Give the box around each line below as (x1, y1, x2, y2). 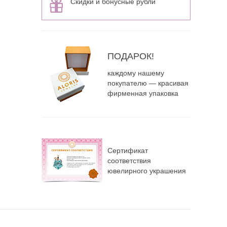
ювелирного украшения (107, 167, 186, 175)
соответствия (107, 157, 151, 165)
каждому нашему (107, 68, 164, 77)
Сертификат (107, 146, 148, 155)
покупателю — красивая (107, 79, 188, 87)
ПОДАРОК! (107, 51, 154, 61)
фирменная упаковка (107, 89, 178, 97)
